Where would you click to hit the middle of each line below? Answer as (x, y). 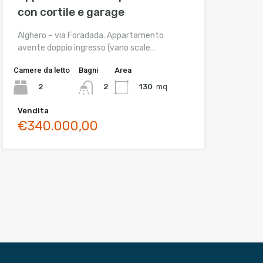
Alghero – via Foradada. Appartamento (90, 35)
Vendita (33, 110)
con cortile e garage (71, 12)
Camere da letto (41, 70)
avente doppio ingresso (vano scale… (86, 48)
